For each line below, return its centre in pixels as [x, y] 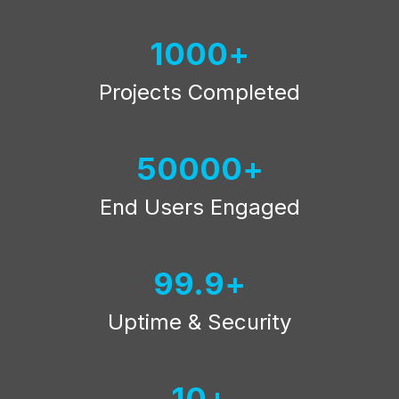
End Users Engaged [199, 207]
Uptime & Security [199, 322]
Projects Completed [199, 92]
